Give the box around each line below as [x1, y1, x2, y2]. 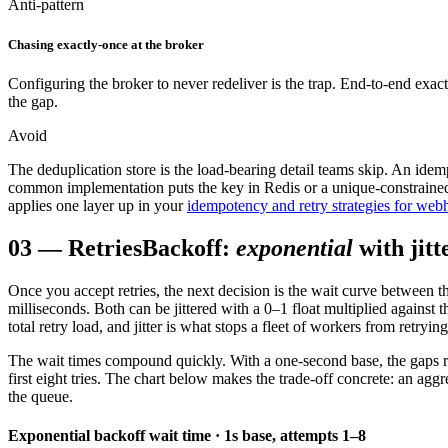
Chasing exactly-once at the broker [8, 36, 204, 52]
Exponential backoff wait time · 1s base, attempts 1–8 [8, 426, 366, 444]
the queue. [8, 387, 73, 405]
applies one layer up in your [8, 196, 183, 214]
